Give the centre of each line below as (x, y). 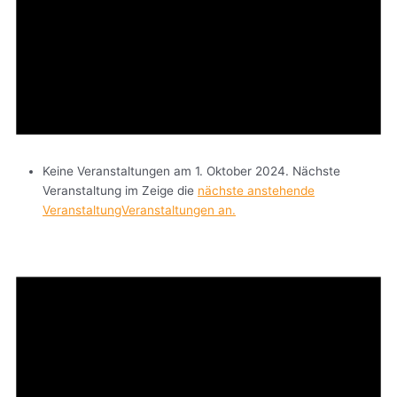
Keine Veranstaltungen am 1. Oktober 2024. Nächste (191, 171)
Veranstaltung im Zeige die (120, 190)
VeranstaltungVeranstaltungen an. (139, 210)
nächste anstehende (256, 190)
